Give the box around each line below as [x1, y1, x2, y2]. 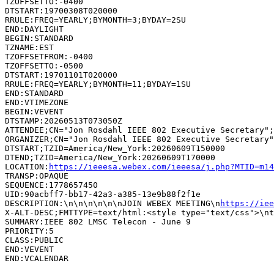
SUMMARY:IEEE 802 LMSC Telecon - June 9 [5, 217, 191, 226]
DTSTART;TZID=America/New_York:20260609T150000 [5, 143, 225, 153]
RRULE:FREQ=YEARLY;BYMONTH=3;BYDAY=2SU [5, 15, 186, 24]
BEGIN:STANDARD [5, 33, 73, 43]
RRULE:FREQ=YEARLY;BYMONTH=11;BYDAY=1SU [5, 79, 191, 89]
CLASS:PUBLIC [5, 235, 64, 245]
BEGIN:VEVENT [5, 106, 64, 116]
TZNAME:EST [5, 42, 54, 52]
